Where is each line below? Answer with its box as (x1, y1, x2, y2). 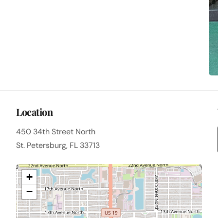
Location (16, 105, 53, 119)
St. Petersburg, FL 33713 (16, 140, 100, 151)
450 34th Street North (16, 127, 96, 137)
